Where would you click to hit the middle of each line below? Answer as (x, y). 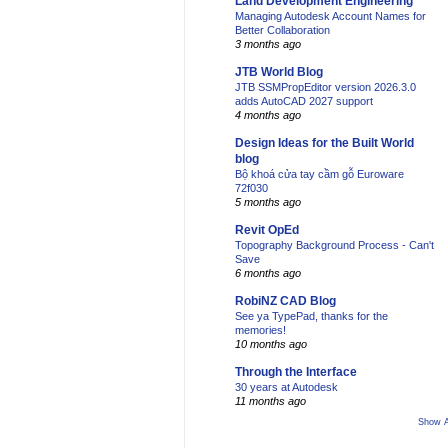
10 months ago (271, 344)
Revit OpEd (267, 230)
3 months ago (268, 44)
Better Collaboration (282, 30)
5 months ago (268, 202)
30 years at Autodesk (286, 387)
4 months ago (268, 115)
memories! (260, 330)
